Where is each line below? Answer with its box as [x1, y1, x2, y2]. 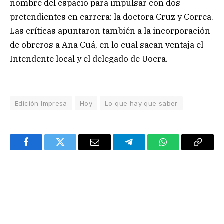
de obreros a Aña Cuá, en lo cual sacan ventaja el [10, 39, 203, 50]
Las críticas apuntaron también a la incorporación [10, 25, 210, 36]
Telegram [128, 145, 162, 154]
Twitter [59, 145, 86, 154]
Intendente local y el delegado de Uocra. [10, 53, 168, 64]
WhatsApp [162, 145, 201, 154]
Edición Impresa [15, 99, 67, 107]
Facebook [25, 145, 60, 154]
